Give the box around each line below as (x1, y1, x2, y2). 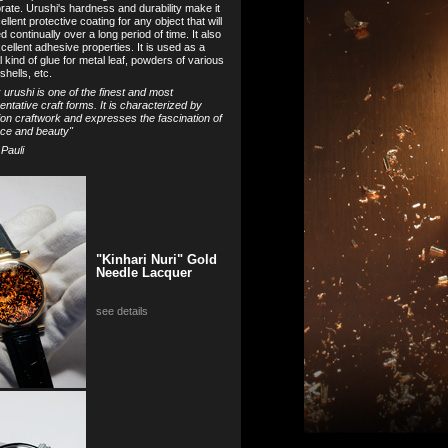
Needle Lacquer (95, 264, 192, 280)
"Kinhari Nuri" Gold (95, 251, 217, 267)
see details (95, 304, 148, 317)
